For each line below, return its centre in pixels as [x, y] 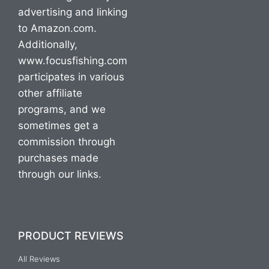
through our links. [60, 174]
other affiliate [50, 93]
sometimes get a [58, 125]
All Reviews [39, 259]
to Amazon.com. [57, 28]
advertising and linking [73, 12]
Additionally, [48, 44]
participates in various [71, 77]
